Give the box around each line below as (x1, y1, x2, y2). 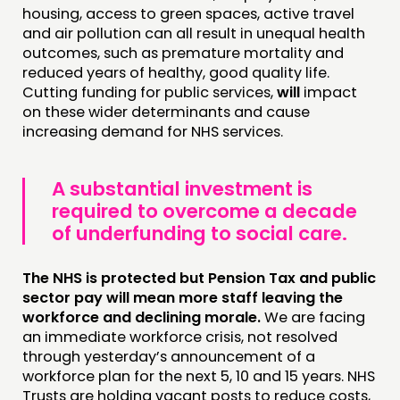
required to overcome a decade (52, 197, 357, 226)
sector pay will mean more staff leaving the (22, 287, 343, 309)
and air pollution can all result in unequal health (22, 23, 365, 45)
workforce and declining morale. (22, 307, 264, 329)
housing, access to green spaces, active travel (22, 4, 354, 25)
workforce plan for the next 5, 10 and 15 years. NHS (22, 366, 375, 387)
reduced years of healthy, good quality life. (22, 62, 329, 84)
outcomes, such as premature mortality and (22, 43, 344, 64)
